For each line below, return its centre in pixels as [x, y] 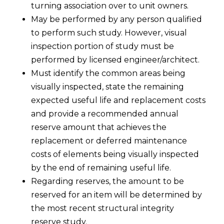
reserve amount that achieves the [99, 127]
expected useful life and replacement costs [118, 100]
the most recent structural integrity [103, 208]
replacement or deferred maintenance [109, 141]
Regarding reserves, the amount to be [108, 181]
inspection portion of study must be [103, 46]
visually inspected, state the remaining [108, 87]
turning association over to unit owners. [110, 6]
